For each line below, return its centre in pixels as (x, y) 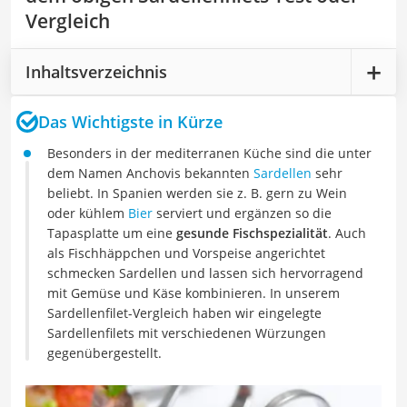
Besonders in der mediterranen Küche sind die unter (209, 153)
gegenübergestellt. (104, 353)
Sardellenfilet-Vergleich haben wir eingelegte (184, 313)
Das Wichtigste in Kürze (130, 121)
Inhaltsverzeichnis (96, 71)
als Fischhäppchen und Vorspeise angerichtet (186, 253)
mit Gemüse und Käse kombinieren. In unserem (194, 293)
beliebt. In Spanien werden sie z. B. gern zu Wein (197, 193)
